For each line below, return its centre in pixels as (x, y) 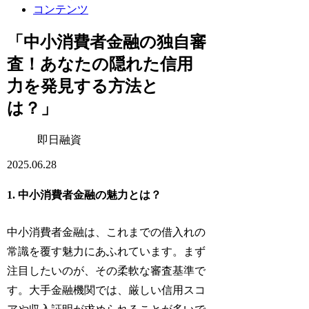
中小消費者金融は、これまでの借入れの (107, 232)
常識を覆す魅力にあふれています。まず (107, 251)
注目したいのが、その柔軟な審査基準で (107, 270)
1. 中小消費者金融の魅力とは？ (84, 195)
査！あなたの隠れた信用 (100, 64)
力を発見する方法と (83, 86)
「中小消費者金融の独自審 (107, 42)
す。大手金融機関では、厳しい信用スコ (107, 290)
